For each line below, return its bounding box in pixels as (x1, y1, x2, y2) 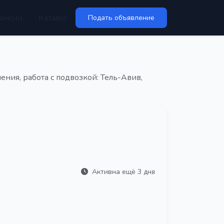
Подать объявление (88, 13, 154, 22)
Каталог (38, 12, 67, 23)
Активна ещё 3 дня (90, 166, 155, 176)
